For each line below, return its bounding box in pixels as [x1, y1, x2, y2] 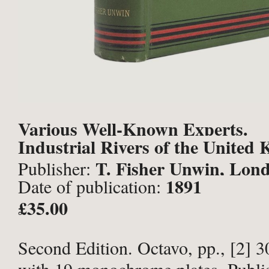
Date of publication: [18, 174, 166, 198]
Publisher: [18, 156, 95, 180]
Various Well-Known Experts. [18, 115, 248, 142]
